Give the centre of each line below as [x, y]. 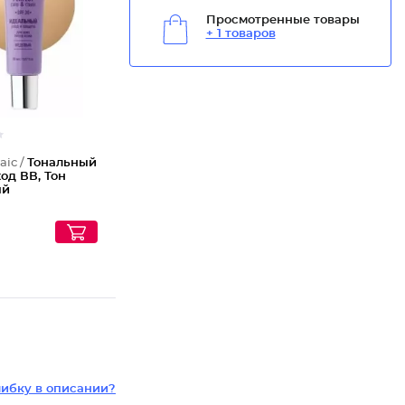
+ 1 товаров [240, 34]
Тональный [62, 163]
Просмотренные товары [283, 21]
